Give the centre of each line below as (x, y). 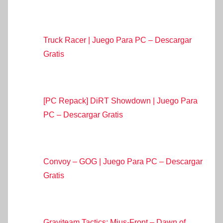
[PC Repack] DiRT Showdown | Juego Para (120, 101)
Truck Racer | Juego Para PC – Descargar (117, 40)
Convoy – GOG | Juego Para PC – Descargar (123, 161)
